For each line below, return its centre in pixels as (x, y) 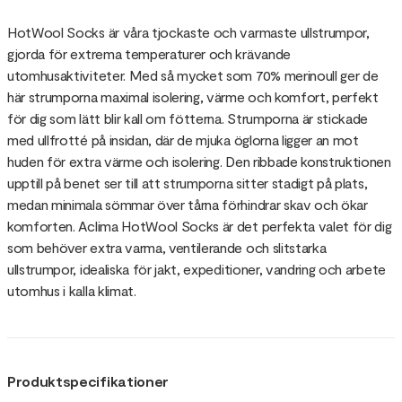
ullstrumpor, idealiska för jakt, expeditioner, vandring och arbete (197, 268)
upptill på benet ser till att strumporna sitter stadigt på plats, (188, 182)
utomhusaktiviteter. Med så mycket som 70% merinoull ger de (193, 74)
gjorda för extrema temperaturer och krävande (149, 53)
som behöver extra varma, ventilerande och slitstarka (167, 247)
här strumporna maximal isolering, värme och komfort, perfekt (193, 96)
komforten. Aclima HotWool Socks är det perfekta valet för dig (200, 225)
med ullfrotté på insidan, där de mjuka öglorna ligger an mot (183, 139)
